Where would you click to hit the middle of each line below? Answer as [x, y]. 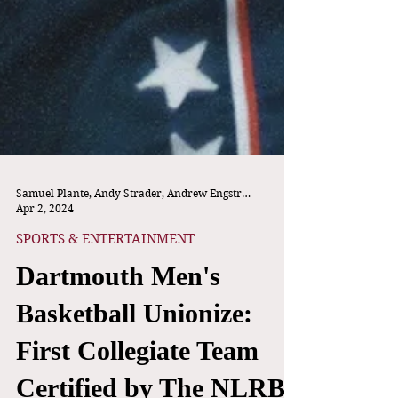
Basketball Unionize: [134, 342]
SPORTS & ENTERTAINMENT [105, 268]
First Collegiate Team [137, 380]
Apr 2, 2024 [45, 238]
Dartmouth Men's [118, 305]
